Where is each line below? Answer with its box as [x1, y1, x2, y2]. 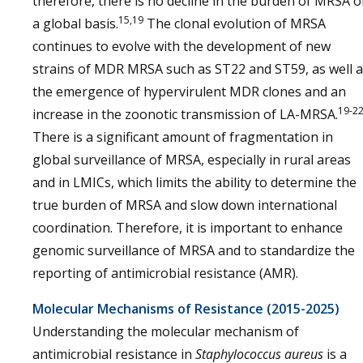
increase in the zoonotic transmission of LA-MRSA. [32, 105, 338, 123]
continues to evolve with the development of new [32, 37, 331, 55]
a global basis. [32, 15, 118, 32]
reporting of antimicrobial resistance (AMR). [32, 264, 298, 282]
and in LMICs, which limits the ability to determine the [32, 173, 357, 191]
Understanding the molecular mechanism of [32, 322, 299, 340]
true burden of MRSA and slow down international [32, 196, 337, 214]
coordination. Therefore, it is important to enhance [32, 219, 343, 237]
